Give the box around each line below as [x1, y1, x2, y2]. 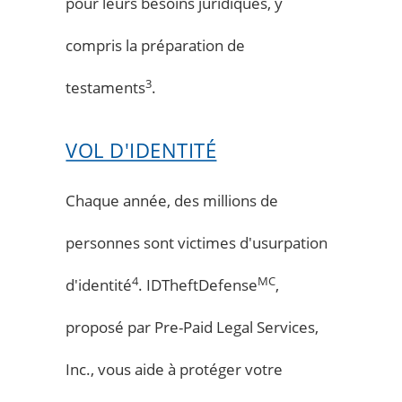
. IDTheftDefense [138, 274, 258, 295]
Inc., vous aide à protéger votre [66, 358, 284, 380]
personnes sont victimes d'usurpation [66, 232, 328, 253]
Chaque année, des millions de [66, 189, 279, 211]
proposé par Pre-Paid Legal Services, [66, 316, 319, 337]
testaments [66, 76, 146, 98]
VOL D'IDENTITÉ [66, 135, 217, 164]
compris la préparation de [66, 34, 246, 56]
